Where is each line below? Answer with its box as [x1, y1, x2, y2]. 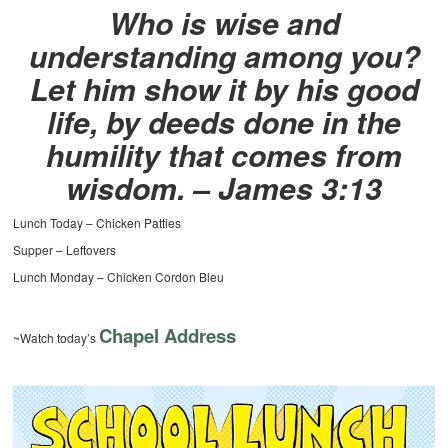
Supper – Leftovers [13, 241, 117, 259]
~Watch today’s [13, 329, 100, 347]
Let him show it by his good [29, 67, 419, 111]
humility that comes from [46, 133, 402, 177]
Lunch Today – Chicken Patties [13, 214, 182, 232]
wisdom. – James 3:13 [66, 166, 382, 210]
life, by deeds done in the [47, 100, 401, 144]
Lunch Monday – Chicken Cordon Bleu [13, 268, 225, 286]
